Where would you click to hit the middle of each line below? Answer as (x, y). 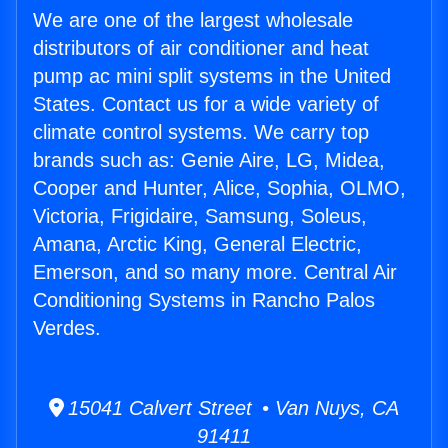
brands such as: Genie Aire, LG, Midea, (209, 160)
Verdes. (67, 328)
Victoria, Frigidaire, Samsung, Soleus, (200, 216)
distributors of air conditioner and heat (201, 48)
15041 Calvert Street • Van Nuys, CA (231, 408)
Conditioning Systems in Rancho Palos (204, 300)
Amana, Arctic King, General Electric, (197, 244)
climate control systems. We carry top (201, 132)
